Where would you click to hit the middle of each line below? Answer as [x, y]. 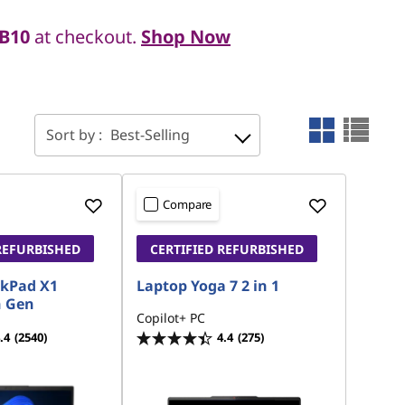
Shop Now [186, 37]
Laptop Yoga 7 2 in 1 [208, 286]
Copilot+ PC [171, 318]
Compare [188, 204]
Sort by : [76, 135]
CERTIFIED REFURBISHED [227, 249]
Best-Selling [150, 135]
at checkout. [85, 37]
